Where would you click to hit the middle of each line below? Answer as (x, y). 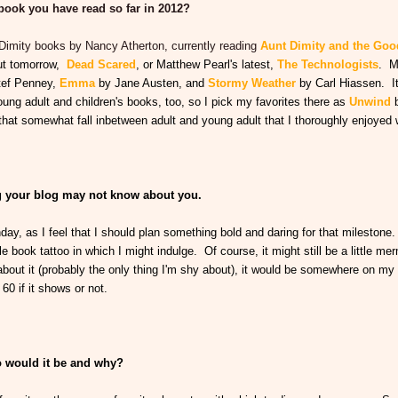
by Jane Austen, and (153, 84)
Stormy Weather (254, 84)
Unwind (372, 102)
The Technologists (328, 65)
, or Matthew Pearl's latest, (207, 65)
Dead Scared (101, 65)
